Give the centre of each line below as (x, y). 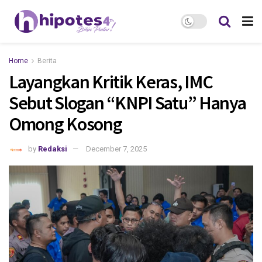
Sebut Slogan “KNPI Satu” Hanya (127, 103)
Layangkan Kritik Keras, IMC (111, 82)
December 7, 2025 (116, 149)
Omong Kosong (65, 124)
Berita (47, 61)
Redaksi (53, 149)
